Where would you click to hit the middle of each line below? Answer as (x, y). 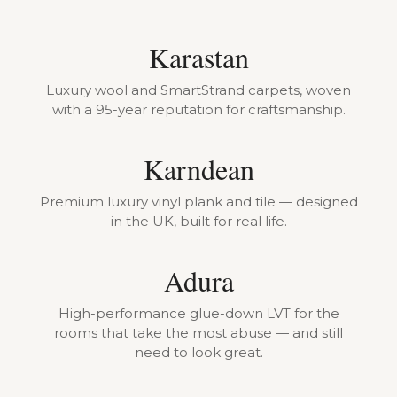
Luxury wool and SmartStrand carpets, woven (198, 90)
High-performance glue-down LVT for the (198, 313)
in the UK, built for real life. (198, 221)
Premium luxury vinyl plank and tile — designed (198, 202)
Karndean (198, 169)
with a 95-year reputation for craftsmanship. (198, 109)
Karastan (198, 57)
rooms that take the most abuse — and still (198, 333)
